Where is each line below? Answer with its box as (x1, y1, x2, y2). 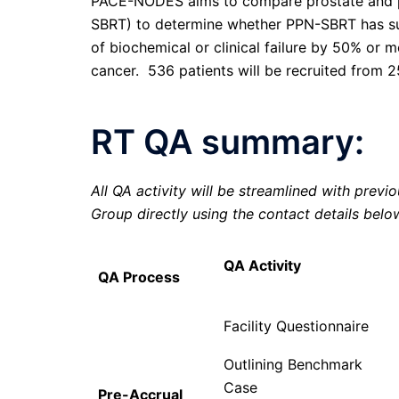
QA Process (98, 268, 181, 287)
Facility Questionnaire (224, 317, 370, 336)
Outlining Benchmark (224, 355, 363, 374)
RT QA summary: (91, 121, 364, 163)
